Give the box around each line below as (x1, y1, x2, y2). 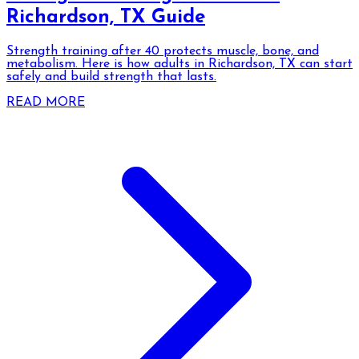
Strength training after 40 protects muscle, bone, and (6, 45, 319, 58)
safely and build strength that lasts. (6, 71, 216, 84)
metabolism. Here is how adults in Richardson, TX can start (6, 58, 353, 71)
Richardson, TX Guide (6, 8, 205, 28)
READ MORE (6, 96, 85, 110)
